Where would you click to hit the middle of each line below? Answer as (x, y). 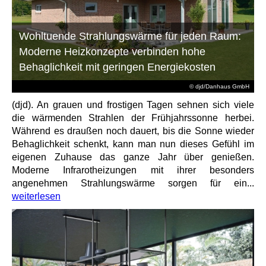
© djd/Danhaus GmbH (219, 86)
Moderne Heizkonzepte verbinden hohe (113, 51)
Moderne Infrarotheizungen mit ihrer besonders (133, 170)
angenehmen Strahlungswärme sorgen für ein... (133, 183)
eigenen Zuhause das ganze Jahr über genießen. (133, 157)
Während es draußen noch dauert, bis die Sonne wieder (133, 131)
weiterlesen (36, 196)
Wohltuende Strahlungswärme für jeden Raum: (130, 36)
